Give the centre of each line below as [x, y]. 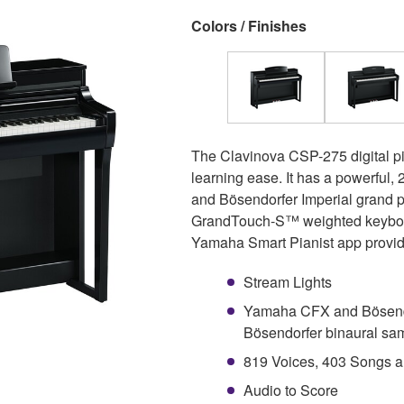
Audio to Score [291, 390]
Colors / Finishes [249, 25]
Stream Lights [288, 281]
